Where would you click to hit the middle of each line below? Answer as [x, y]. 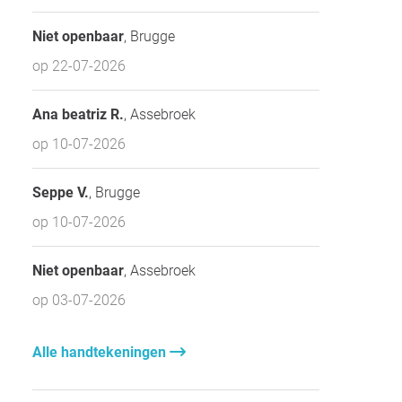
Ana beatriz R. [78, 114]
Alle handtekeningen [101, 352]
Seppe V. [61, 192]
